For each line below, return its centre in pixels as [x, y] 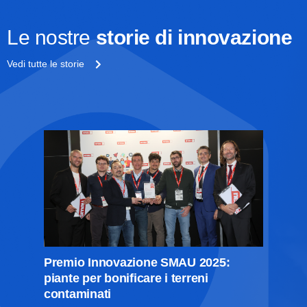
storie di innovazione [194, 37]
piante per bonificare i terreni [126, 278]
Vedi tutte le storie [51, 63]
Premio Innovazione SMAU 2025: [137, 262]
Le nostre [51, 37]
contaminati [78, 294]
